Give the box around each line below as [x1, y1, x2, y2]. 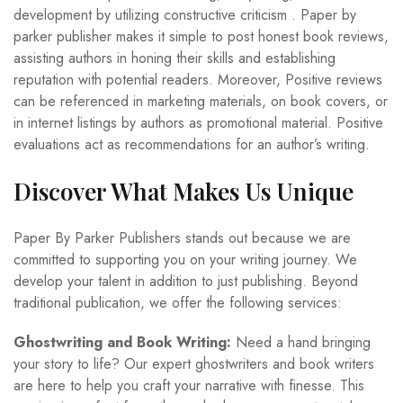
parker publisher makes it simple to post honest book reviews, [13, 26, 389, 48]
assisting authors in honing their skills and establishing [13, 48, 336, 69]
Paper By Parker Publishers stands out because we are [13, 228, 351, 249]
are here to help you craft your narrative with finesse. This [13, 375, 364, 397]
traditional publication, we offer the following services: [13, 292, 342, 314]
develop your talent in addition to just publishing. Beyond [13, 271, 358, 292]
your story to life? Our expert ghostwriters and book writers [13, 354, 374, 375]
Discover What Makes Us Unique [13, 175, 354, 208]
